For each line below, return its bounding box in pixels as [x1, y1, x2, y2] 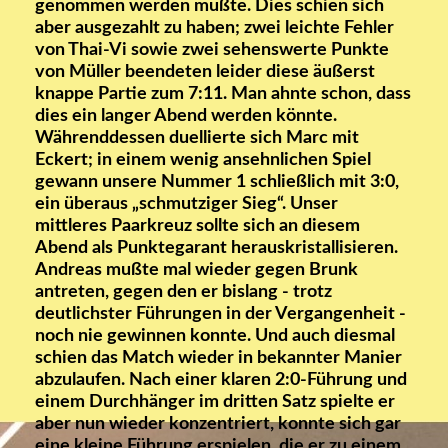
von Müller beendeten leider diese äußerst [35, 63, 375, 82]
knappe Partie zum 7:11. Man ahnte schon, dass [35, 85, 411, 104]
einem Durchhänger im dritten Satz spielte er [35, 393, 395, 412]
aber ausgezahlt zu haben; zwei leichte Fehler [35, 19, 394, 38]
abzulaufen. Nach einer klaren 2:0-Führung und [35, 371, 407, 390]
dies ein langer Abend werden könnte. [35, 107, 337, 126]
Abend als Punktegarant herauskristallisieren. [35, 239, 398, 258]
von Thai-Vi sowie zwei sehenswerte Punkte [35, 41, 389, 60]
